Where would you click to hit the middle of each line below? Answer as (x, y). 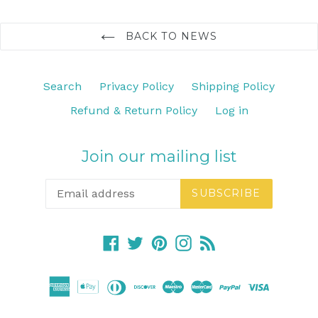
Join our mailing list (159, 157)
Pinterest (191, 241)
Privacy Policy (137, 87)
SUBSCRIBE (226, 193)
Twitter (161, 241)
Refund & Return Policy (133, 111)
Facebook (144, 241)
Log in (231, 111)
